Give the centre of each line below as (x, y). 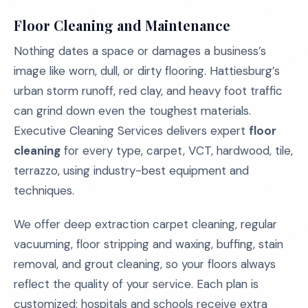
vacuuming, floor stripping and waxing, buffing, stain (148, 244)
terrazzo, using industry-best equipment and (131, 170)
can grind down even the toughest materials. (132, 111)
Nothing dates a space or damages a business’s (140, 51)
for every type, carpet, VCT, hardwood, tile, (177, 151)
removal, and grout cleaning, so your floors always (145, 264)
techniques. (44, 190)
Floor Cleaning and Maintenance (122, 25)
